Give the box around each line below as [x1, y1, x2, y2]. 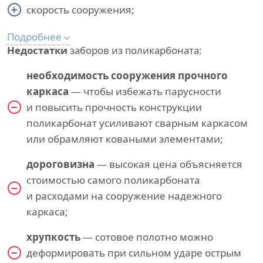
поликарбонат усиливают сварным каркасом [26, 116, 248, 130]
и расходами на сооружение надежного [26, 189, 222, 203]
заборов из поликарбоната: [68, 43, 202, 57]
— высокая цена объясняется [95, 157, 242, 171]
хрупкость [26, 230, 80, 244]
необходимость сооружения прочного [26, 69, 228, 82]
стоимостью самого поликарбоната [26, 173, 200, 187]
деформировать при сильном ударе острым [26, 246, 241, 259]
